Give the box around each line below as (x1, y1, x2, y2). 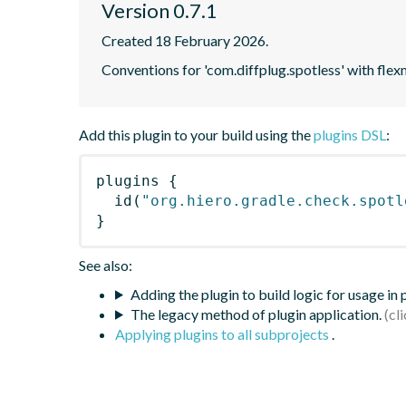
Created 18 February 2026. (101, 31, 268, 49)
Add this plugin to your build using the (79, 125, 314, 143)
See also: (79, 256, 132, 274)
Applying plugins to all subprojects (115, 324, 332, 343)
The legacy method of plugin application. (130, 304, 382, 323)
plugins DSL (314, 125, 386, 143)
